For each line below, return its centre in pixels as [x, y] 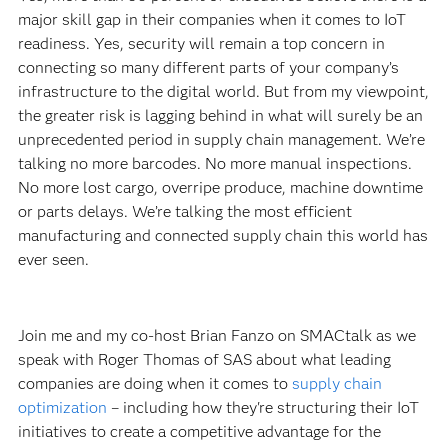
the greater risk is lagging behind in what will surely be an [220, 116]
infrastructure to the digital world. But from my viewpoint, [223, 92]
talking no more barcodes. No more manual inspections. [214, 164]
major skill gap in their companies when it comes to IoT [211, 20]
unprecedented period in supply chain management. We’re [221, 140]
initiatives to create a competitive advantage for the [199, 432]
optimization [62, 408]
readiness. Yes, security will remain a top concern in [201, 44]
